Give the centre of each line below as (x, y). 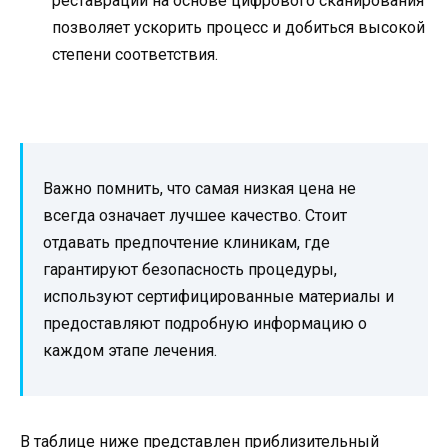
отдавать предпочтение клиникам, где (186, 242)
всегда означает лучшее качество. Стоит (195, 215)
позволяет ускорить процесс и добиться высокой (238, 27)
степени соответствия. (135, 54)
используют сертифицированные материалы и (218, 296)
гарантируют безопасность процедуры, (190, 269)
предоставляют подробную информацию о (205, 323)
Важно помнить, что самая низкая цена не (199, 188)
